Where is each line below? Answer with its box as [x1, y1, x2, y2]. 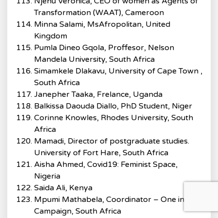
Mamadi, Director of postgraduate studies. [34, 136, 189, 146]
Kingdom [34, 31, 67, 41]
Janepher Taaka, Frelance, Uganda [34, 90, 163, 99]
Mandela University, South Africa [34, 54, 155, 64]
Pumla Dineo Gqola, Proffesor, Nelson [34, 43, 174, 53]
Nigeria [34, 171, 60, 181]
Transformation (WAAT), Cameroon [34, 8, 164, 18]
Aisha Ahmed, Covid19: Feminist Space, [34, 160, 178, 169]
